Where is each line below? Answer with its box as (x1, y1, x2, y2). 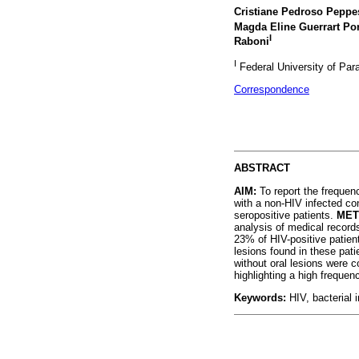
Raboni (234, 35, 269, 48)
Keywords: (234, 291, 286, 304)
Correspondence (234, 83, 309, 95)
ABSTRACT (234, 162, 290, 175)
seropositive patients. (234, 208, 337, 221)
